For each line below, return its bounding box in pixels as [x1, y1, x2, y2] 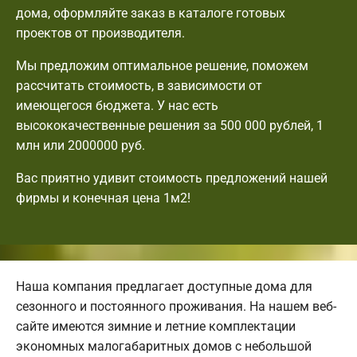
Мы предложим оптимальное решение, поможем [16, 58, 308, 74]
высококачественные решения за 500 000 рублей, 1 [16, 118, 324, 134]
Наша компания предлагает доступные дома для [16, 279, 312, 295]
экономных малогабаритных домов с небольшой [16, 339, 312, 355]
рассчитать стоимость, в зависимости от [16, 78, 262, 94]
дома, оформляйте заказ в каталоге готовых [16, 6, 285, 22]
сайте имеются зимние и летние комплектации [16, 319, 296, 335]
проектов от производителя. [16, 25, 185, 41]
